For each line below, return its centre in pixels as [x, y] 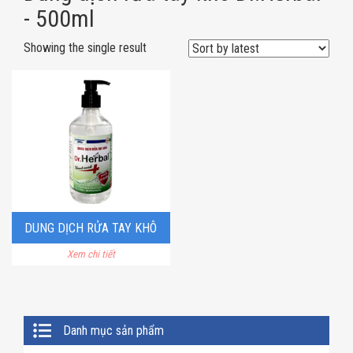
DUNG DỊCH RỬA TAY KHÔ [91, 229]
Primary [59, 328]
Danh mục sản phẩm [113, 331]
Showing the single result [85, 48]
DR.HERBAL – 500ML [91, 262]
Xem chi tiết [91, 255]
